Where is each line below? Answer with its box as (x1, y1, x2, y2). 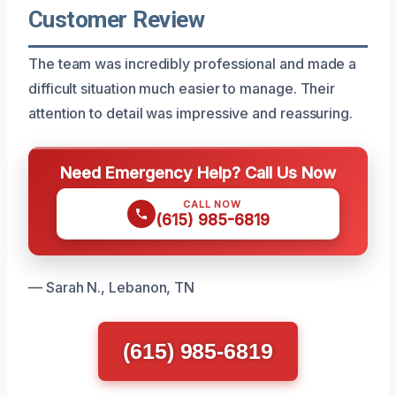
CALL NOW (183, 197, 241, 210)
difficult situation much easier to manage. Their (28, 79, 336, 97)
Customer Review (28, 5, 205, 33)
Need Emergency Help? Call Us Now (60, 162, 336, 182)
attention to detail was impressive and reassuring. (28, 103, 354, 122)
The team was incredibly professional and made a (28, 54, 357, 72)
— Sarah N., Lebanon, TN (28, 278, 195, 296)
